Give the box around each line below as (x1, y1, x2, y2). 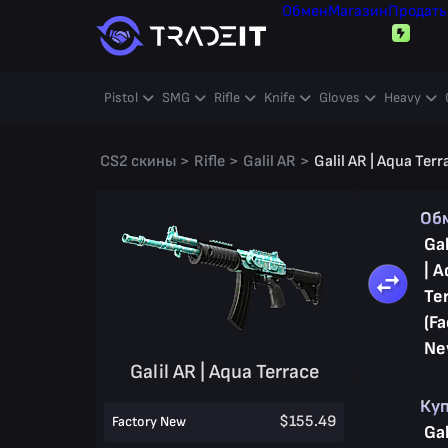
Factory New (112, 412, 186, 430)
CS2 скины (100, 151, 176, 171)
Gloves (319, 89, 360, 106)
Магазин (328, 2, 388, 21)
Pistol (104, 89, 138, 106)
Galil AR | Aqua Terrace (129, 359, 319, 384)
